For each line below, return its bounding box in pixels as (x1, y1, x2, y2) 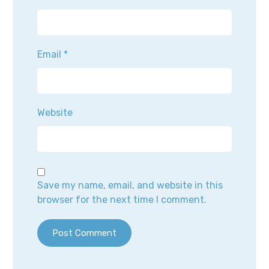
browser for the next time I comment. (37, 194, 207, 206)
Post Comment (52, 228, 117, 239)
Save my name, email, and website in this (37, 180, 223, 192)
